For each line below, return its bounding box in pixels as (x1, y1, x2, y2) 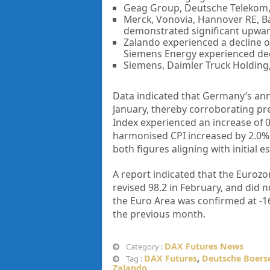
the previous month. (112, 207, 206, 221)
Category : (124, 241, 165, 253)
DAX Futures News (164, 240, 243, 253)
